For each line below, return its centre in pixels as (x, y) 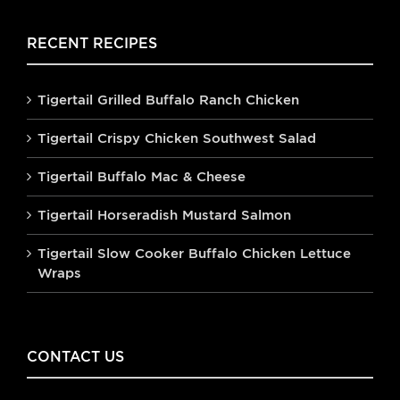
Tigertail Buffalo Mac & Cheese (142, 177)
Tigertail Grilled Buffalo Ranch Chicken (168, 100)
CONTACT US (75, 357)
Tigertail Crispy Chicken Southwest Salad (177, 138)
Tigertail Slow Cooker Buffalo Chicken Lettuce (194, 254)
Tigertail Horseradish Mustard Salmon (164, 215)
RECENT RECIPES (92, 44)
